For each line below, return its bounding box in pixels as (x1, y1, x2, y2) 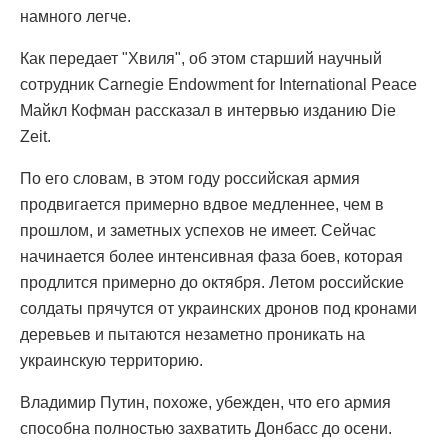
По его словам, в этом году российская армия (20, 169, 360, 187)
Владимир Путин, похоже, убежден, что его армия (20, 393, 391, 411)
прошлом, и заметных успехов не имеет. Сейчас (20, 221, 376, 239)
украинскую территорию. (20, 351, 203, 369)
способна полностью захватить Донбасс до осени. (20, 419, 392, 437)
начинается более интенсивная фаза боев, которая (20, 247, 403, 265)
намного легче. (20, 7, 131, 25)
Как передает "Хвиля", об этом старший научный (20, 49, 382, 67)
